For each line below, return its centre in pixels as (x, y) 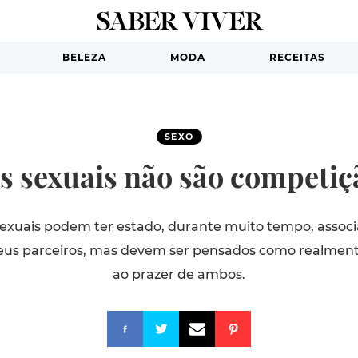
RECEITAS (297, 57)
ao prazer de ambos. (179, 274)
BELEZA (84, 57)
